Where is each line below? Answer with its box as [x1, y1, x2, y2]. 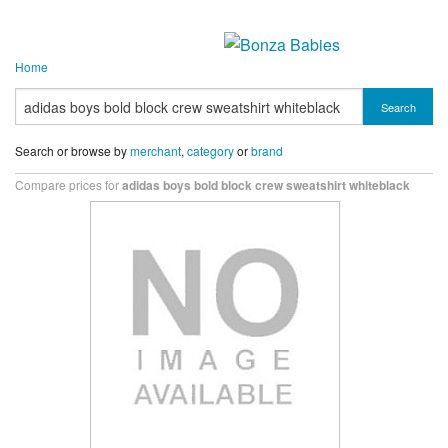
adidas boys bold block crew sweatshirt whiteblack [122, 176, 410, 195]
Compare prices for [15, 176, 122, 194]
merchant [130, 142, 181, 159]
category [187, 142, 234, 159]
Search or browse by [15, 142, 130, 159]
